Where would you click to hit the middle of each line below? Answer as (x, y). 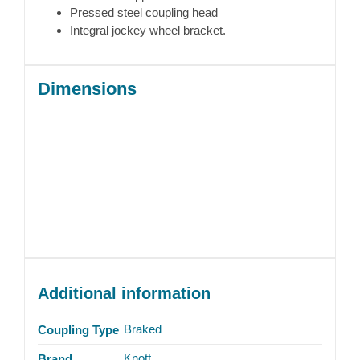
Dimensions (87, 89)
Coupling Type (78, 330)
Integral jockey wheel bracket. (147, 31)
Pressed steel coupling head (143, 13)
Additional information (124, 294)
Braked (142, 329)
